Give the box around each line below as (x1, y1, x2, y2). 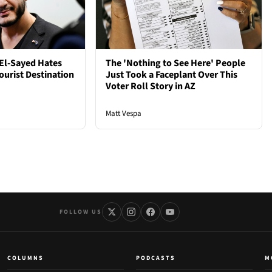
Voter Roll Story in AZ (106, 80, 196, 93)
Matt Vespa (106, 108, 142, 120)
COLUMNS (7, 254, 44, 263)
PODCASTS (136, 254, 175, 263)
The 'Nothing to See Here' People (106, 56, 246, 70)
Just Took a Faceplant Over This (106, 68, 238, 82)
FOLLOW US (59, 207, 102, 216)
